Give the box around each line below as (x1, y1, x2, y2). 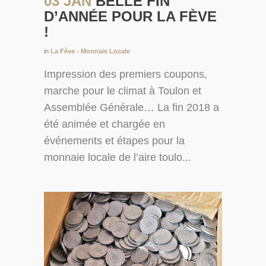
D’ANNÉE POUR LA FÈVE (44, 8, 217, 25)
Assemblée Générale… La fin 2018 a (44, 102, 219, 114)
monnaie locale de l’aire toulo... (44, 151, 191, 164)
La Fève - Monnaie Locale (50, 47, 130, 55)
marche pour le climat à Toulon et (44, 85, 201, 97)
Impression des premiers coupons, (44, 68, 207, 81)
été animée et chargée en (44, 118, 165, 131)
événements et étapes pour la (44, 135, 185, 147)
